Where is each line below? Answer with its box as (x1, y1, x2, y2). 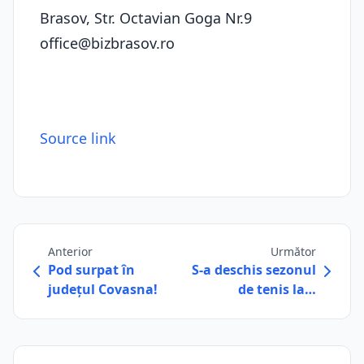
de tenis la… (238, 280, 316, 298)
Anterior (48, 244, 93, 259)
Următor (271, 244, 316, 259)
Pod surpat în (48, 261, 135, 279)
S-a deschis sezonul (192, 261, 316, 279)
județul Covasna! (48, 280, 158, 298)
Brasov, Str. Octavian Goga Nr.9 (40, 8, 252, 28)
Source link (40, 128, 116, 148)
